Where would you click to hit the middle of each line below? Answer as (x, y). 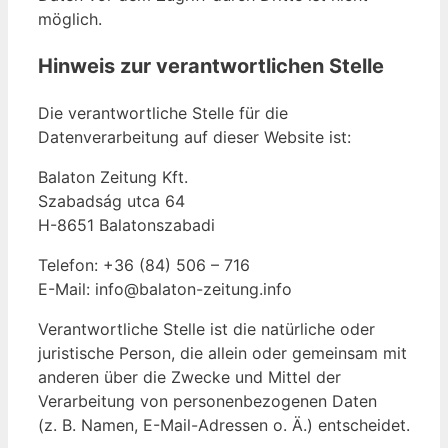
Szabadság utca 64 (111, 201)
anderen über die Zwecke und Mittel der (189, 377)
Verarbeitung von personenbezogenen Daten (207, 401)
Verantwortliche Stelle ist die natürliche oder (206, 329)
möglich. (70, 19)
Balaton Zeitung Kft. (113, 177)
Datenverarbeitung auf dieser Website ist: (194, 137)
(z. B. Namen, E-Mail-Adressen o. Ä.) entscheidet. (224, 425)
